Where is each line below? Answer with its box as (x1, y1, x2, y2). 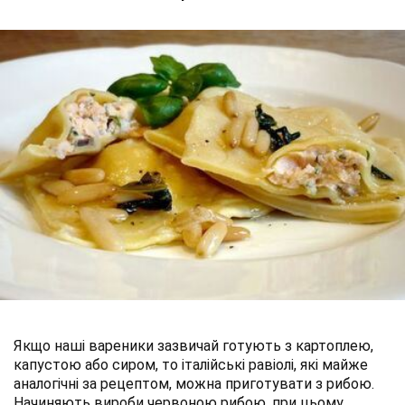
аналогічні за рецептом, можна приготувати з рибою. (14, 374, 374, 392)
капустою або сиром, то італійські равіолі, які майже (14, 355, 368, 373)
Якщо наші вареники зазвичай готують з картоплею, (14, 336, 373, 354)
